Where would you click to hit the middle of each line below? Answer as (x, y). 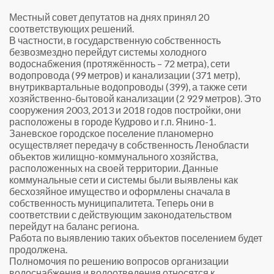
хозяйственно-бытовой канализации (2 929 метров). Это (135, 98)
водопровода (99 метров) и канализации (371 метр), (124, 75)
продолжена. (38, 249)
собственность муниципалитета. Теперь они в (112, 203)
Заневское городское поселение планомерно (111, 133)
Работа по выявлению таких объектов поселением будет (136, 238)
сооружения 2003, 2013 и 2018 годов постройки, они (125, 110)
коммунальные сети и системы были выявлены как (124, 180)
